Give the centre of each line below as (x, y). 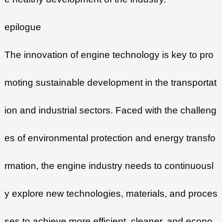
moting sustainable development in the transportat (110, 83)
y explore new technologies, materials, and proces (111, 194)
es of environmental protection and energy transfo (110, 138)
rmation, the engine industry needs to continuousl (109, 166)
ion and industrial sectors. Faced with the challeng (110, 111)
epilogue (23, 27)
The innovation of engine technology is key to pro (109, 55)
